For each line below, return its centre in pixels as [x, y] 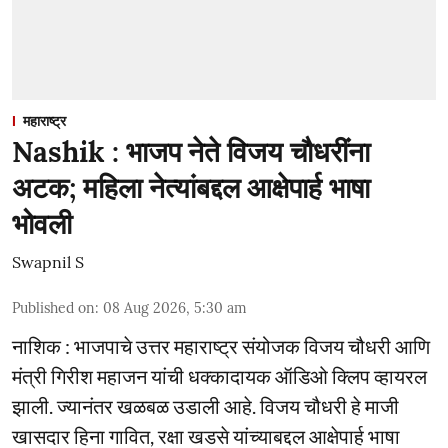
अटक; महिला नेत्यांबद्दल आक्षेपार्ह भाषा [191, 187]
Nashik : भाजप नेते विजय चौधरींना [191, 151]
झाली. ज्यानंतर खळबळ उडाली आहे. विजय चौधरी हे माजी [205, 405]
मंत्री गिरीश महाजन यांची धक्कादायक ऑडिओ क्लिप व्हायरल [219, 375]
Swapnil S [48, 261]
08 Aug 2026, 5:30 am [175, 307]
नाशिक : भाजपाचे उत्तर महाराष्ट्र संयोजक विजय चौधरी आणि [221, 345]
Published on [53, 307]
